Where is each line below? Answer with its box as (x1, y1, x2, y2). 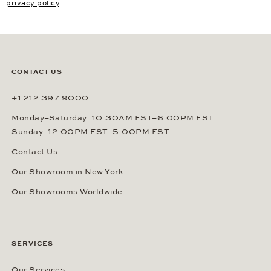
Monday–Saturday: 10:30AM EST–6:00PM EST (11, 113, 214, 123)
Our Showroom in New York (11, 167, 123, 177)
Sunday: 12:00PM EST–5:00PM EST (11, 127, 169, 137)
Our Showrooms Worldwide (11, 187, 123, 197)
